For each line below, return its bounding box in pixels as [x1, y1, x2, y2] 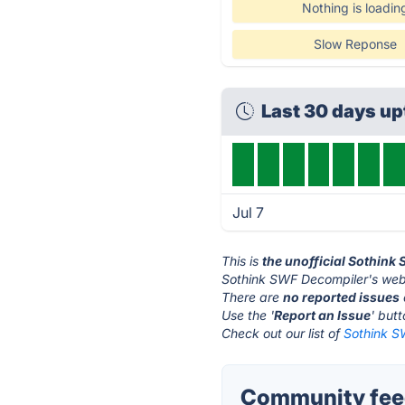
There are [221, 289, 284, 305]
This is [221, 253, 263, 268]
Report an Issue [274, 307, 372, 323]
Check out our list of [221, 325, 344, 341]
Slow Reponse [313, 36, 397, 52]
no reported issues [283, 289, 400, 305]
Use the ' [221, 307, 275, 323]
